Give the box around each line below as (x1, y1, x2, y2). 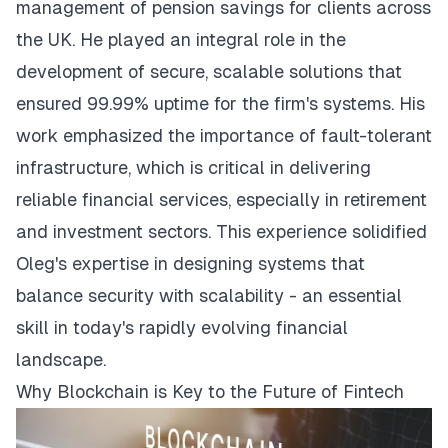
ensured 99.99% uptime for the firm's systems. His (16, 93, 425, 114)
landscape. (16, 349, 106, 370)
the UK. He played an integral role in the (16, 29, 346, 50)
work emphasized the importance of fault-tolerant (16, 125, 432, 146)
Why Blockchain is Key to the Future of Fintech (16, 381, 404, 402)
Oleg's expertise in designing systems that (16, 253, 365, 274)
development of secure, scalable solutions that (16, 61, 402, 82)
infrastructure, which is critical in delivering (16, 157, 371, 178)
